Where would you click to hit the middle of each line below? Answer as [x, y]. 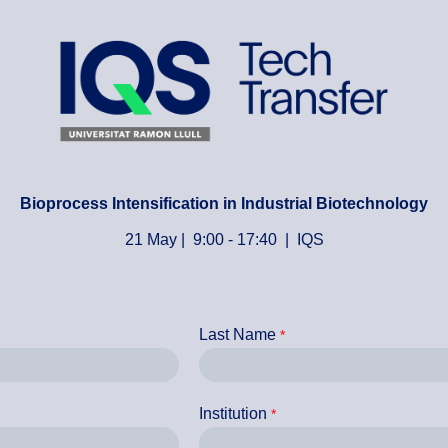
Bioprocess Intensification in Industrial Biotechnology [224, 203]
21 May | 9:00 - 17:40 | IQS [224, 239]
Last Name [237, 334]
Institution [233, 413]
